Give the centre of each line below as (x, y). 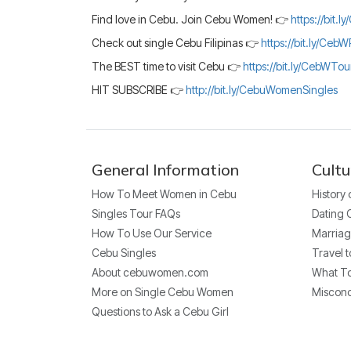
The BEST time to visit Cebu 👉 (167, 66)
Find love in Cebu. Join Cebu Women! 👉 (191, 19)
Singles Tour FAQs (136, 213)
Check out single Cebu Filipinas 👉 (176, 42)
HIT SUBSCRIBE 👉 (139, 89)
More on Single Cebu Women (163, 291)
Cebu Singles (124, 252)
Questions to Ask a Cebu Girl (160, 311)
